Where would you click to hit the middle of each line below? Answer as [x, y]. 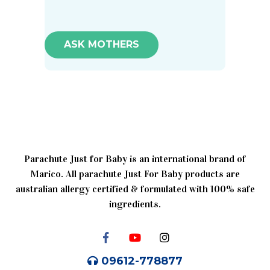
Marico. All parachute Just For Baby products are [135, 174]
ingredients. [135, 204]
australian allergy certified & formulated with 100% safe [135, 189]
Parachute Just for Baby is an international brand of [135, 159]
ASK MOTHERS [102, 45]
